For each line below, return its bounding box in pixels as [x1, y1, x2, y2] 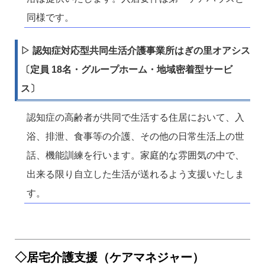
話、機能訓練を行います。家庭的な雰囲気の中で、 [27, 150, 244, 161]
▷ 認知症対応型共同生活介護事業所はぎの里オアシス [21, 46, 250, 56]
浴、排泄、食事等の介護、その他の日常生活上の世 [27, 131, 244, 142]
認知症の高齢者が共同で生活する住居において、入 [27, 112, 244, 123]
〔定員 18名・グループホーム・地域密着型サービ [21, 64, 232, 75]
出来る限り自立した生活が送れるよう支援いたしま [27, 169, 244, 180]
